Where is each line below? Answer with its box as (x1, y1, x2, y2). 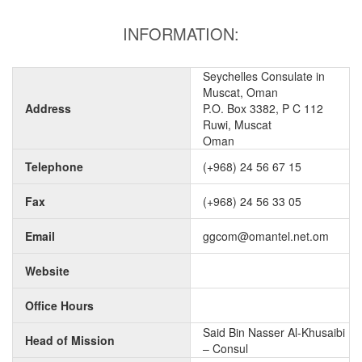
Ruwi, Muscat (203, 116, 271, 133)
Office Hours (25, 297, 94, 314)
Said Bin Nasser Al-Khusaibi (203, 324, 345, 340)
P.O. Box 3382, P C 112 (203, 100, 323, 116)
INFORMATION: (123, 22, 239, 45)
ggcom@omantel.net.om (203, 228, 329, 244)
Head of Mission (25, 332, 115, 348)
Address (25, 100, 71, 116)
